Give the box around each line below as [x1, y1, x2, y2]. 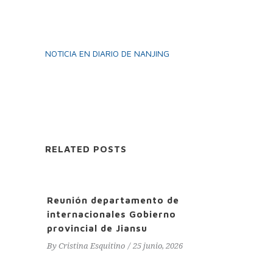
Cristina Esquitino [58, 241, 125, 251]
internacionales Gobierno [47, 209, 176, 219]
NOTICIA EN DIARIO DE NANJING [45, 48, 169, 58]
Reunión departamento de [47, 195, 179, 205]
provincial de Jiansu [47, 223, 147, 233]
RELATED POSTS [45, 144, 127, 154]
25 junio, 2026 [133, 241, 183, 251]
